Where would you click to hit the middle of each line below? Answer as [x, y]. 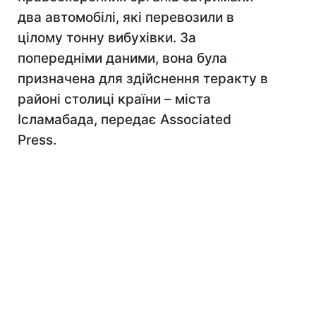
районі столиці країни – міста [114, 99]
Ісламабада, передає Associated [124, 120]
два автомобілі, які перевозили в [126, 17]
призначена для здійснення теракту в [143, 79]
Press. [37, 140]
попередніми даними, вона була [122, 58]
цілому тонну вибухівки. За [107, 38]
